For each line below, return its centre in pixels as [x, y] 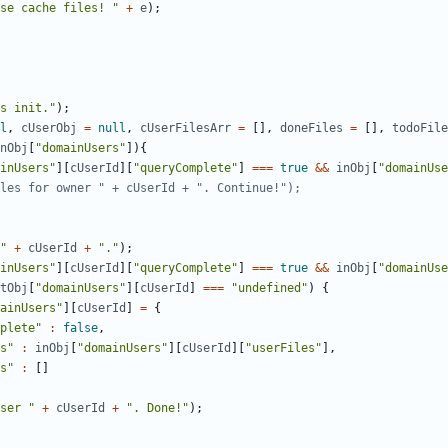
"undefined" [269, 288]
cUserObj [49, 128]
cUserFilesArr [185, 128]
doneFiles [311, 128]
